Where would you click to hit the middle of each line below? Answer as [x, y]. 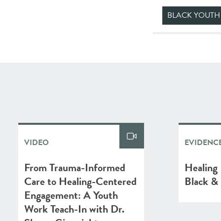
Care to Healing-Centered [80, 181]
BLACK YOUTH [194, 15]
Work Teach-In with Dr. [74, 209]
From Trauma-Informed [75, 167]
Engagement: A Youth [71, 195]
